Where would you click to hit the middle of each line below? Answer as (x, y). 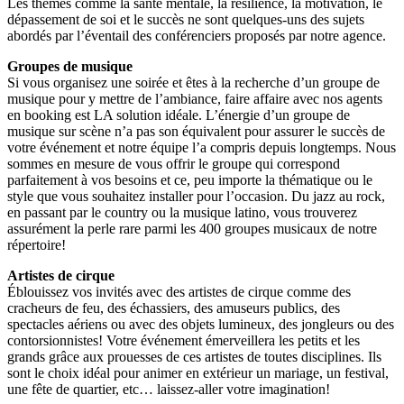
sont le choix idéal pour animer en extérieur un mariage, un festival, (198, 373)
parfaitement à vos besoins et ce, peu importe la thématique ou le (190, 180)
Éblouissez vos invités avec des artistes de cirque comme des (179, 292)
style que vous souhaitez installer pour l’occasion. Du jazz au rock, (196, 197)
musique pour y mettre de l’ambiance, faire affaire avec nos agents (195, 99)
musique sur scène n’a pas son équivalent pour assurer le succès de (196, 132)
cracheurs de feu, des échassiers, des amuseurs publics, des (174, 308)
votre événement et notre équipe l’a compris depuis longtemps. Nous (202, 148)
